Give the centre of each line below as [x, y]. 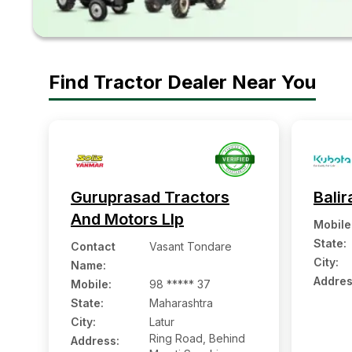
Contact [93, 246]
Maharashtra [181, 303]
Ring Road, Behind [197, 338]
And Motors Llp [127, 219]
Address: [95, 341]
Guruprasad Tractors [150, 197]
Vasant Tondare [191, 246]
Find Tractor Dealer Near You [182, 82]
